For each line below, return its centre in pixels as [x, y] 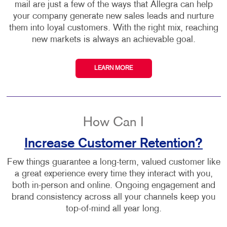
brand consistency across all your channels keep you [113, 198]
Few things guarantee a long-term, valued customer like [113, 163]
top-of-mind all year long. [113, 209]
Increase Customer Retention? [113, 144]
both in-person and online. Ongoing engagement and [113, 186]
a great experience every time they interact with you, [113, 174]
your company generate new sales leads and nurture [113, 17]
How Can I [113, 123]
